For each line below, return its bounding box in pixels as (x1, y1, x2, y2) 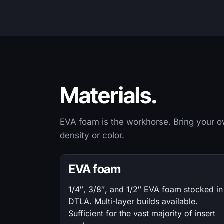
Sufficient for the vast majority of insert (68, 208, 215, 218)
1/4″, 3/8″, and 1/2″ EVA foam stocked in (68, 184, 223, 194)
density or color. (60, 130, 124, 140)
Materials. (60, 82, 157, 109)
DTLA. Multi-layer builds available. (68, 196, 198, 206)
